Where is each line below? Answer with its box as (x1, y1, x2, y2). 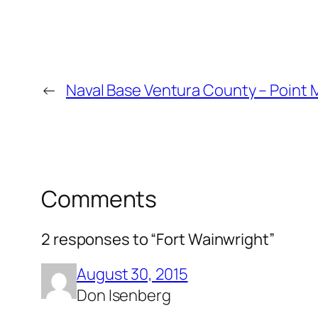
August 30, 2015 (77, 263, 188, 285)
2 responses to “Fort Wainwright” (41, 228, 275, 250)
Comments (41, 182, 158, 214)
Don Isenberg (77, 284, 171, 306)
